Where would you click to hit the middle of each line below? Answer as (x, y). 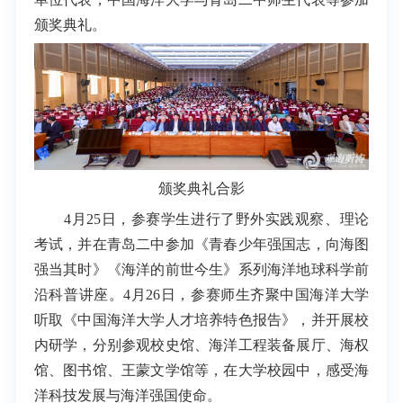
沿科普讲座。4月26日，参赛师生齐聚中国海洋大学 (201, 295)
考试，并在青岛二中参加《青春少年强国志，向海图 (201, 245)
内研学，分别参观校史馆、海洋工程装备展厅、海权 (201, 345)
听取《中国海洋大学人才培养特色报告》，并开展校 (201, 320)
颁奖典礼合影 (201, 188)
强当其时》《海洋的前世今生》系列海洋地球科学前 (201, 270)
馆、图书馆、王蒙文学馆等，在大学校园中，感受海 (201, 371)
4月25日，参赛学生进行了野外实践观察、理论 (201, 219)
